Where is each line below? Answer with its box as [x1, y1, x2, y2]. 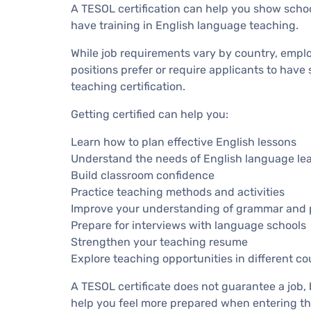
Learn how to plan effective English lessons [71, 135, 296, 149]
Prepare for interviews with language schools [71, 218, 306, 232]
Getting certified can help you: [71, 107, 228, 121]
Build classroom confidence [71, 168, 215, 182]
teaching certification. [71, 79, 185, 93]
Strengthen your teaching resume [71, 235, 248, 249]
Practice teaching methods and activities [71, 185, 285, 199]
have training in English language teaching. [71, 18, 299, 32]
